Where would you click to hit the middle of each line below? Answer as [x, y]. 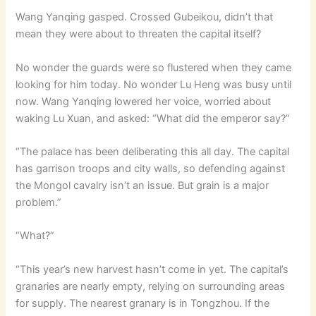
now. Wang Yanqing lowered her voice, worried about [144, 101]
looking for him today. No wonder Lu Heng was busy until [154, 84]
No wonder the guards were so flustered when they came [154, 67]
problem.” [39, 203]
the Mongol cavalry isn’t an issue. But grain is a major [142, 186]
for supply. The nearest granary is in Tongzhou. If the [143, 303]
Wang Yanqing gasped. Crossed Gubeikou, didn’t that [145, 17]
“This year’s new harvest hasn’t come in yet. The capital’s [152, 269]
